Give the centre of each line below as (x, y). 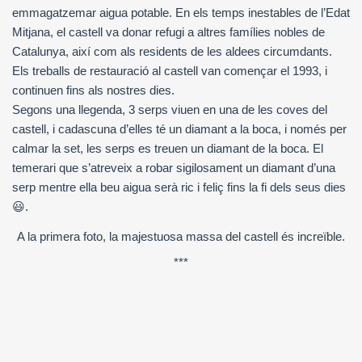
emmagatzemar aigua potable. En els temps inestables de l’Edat (181, 12)
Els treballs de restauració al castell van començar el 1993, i (170, 70)
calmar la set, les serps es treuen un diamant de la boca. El (168, 148)
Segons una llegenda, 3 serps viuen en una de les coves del (170, 109)
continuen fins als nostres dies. (93, 90)
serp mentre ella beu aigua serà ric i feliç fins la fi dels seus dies (179, 187)
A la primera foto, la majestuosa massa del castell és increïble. (181, 236)
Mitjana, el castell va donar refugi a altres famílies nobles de (168, 32)
